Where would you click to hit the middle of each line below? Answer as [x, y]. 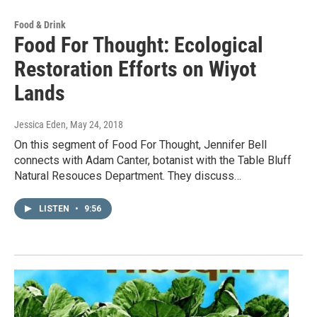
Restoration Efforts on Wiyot [135, 69]
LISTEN [55, 208]
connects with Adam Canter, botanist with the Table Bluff [153, 160]
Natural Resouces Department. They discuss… [128, 175]
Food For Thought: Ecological [139, 45]
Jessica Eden [40, 124]
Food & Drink [40, 24]
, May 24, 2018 [94, 124]
